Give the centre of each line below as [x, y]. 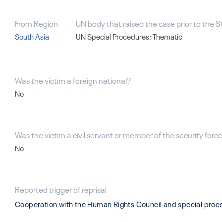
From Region [36, 23]
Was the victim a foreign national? [73, 80]
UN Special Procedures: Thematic [129, 36]
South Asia [32, 36]
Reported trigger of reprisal [61, 189]
